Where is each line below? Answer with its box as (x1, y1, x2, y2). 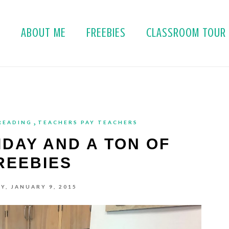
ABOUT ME (21, 26, 66, 40)
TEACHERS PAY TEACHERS (38, 119, 138, 125)
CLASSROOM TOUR (146, 26, 226, 40)
